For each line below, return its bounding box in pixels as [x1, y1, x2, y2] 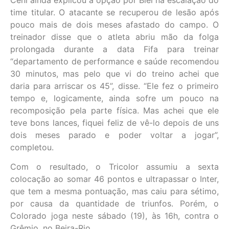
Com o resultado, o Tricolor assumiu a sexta [10, 162, 219, 172]
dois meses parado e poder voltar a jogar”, [10, 129, 219, 140]
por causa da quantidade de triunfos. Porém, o [10, 198, 219, 209]
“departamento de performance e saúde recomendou [10, 56, 219, 66]
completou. [10, 142, 54, 152]
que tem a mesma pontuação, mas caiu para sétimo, [10, 186, 219, 197]
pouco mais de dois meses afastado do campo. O [10, 19, 219, 30]
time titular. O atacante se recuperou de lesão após [10, 7, 219, 17]
